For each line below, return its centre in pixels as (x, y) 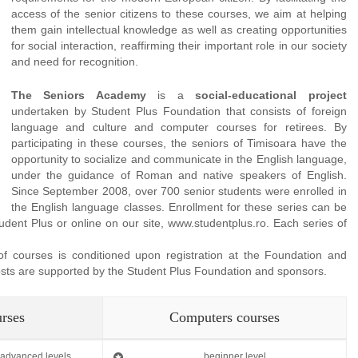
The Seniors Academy (78, 95)
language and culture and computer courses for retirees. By (179, 127)
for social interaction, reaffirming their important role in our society (179, 46)
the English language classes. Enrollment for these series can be (179, 207)
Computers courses (225, 317)
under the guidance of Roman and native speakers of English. (179, 175)
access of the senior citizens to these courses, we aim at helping (179, 14)
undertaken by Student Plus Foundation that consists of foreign (179, 111)
